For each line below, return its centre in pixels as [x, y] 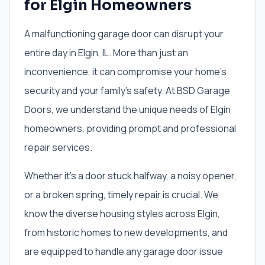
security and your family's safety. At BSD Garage [127, 91]
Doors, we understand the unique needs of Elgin [127, 109]
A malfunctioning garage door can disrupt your [124, 34]
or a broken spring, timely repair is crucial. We [121, 195]
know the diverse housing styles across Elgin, [122, 214]
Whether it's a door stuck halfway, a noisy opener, [130, 176]
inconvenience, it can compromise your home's [125, 72]
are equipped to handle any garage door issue [124, 251]
